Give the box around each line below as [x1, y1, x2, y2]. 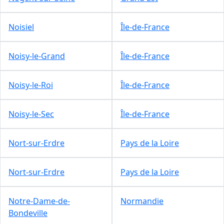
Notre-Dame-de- [8, 195, 70, 206]
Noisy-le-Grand [8, 50, 65, 61]
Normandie [120, 195, 163, 206]
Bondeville [8, 207, 47, 218]
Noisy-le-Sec [8, 108, 54, 119]
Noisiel [8, 21, 34, 32]
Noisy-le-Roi [8, 79, 53, 90]
